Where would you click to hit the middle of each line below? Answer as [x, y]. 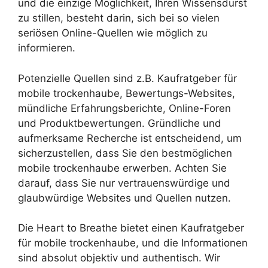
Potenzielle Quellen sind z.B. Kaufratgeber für [127, 78]
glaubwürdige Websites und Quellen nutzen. [124, 198]
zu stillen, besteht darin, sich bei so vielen [119, 18]
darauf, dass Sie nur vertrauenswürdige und [124, 183]
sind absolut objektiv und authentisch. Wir [119, 258]
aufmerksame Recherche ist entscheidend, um [130, 138]
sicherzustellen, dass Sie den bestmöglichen [125, 153]
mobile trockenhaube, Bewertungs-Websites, [127, 93]
